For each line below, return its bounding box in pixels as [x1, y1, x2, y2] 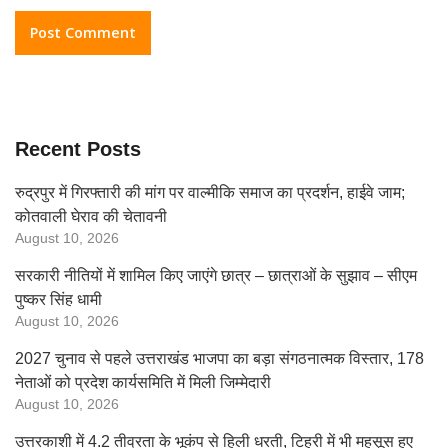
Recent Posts [15, 138, 141, 160]
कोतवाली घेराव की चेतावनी [15, 208, 167, 225]
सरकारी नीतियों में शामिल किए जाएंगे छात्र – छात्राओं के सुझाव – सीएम [15, 267, 417, 284]
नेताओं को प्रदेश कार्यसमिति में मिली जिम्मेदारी [15, 374, 271, 391]
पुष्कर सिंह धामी [15, 291, 102, 308]
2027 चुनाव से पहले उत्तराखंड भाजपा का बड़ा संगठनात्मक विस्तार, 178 [15, 350, 424, 367]
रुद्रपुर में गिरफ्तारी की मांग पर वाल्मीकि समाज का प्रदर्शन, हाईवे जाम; [15, 184, 405, 201]
